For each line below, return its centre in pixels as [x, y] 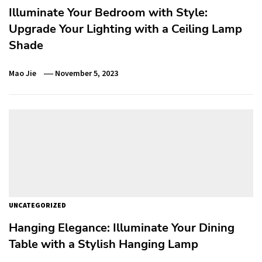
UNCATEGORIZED [37, 205]
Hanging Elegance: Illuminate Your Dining [122, 227]
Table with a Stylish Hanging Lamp [104, 244]
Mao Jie [23, 73]
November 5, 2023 [87, 73]
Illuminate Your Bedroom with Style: [108, 12]
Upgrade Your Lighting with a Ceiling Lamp [125, 29]
